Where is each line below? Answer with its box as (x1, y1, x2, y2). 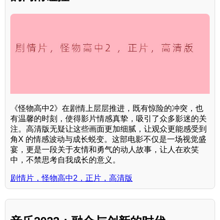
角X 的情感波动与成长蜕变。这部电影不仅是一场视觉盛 (10, 135, 206, 143)
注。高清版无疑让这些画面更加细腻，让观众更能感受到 (10, 124, 207, 133)
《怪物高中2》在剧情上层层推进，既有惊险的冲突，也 (10, 104, 203, 112)
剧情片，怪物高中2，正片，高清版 (10, 173, 133, 182)
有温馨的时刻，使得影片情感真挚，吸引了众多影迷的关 (10, 114, 207, 123)
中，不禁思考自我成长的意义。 (10, 155, 120, 164)
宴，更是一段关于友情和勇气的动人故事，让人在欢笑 (10, 145, 199, 154)
